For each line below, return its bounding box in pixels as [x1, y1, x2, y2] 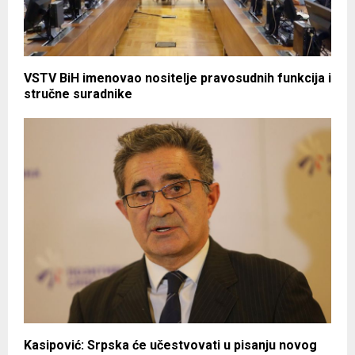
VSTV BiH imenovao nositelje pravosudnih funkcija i [24, 71, 331, 86]
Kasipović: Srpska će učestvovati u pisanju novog [24, 337, 317, 353]
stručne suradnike [24, 86, 132, 102]
